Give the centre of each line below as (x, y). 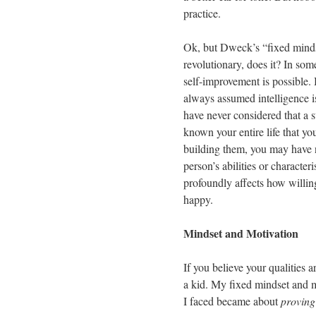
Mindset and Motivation (241, 233)
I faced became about (232, 301)
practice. (202, 13)
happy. (198, 199)
